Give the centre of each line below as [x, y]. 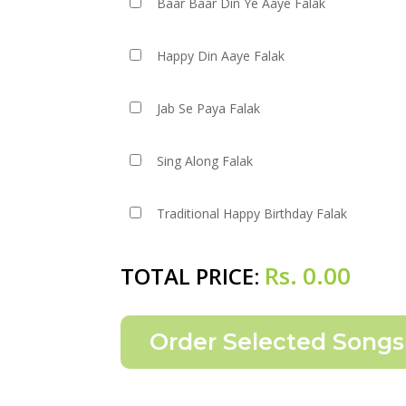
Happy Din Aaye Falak [221, 56]
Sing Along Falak [205, 161]
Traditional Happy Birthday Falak [252, 213]
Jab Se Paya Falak [209, 108]
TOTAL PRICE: [193, 276]
